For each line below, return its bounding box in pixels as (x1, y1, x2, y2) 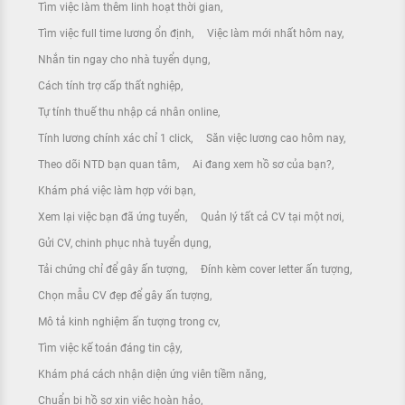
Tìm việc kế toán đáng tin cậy (38, 341, 180, 354)
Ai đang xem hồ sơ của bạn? (192, 157, 332, 171)
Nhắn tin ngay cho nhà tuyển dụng (38, 52, 208, 66)
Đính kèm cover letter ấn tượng (200, 262, 350, 276)
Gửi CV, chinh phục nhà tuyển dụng (38, 236, 209, 250)
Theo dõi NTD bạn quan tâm (38, 157, 177, 171)
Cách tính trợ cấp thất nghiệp (38, 79, 181, 92)
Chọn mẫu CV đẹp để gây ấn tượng (38, 288, 210, 302)
